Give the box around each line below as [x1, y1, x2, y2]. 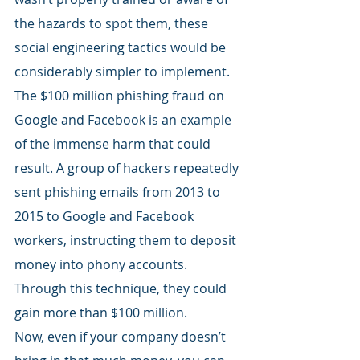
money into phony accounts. [14, 255, 190, 273]
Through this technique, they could [14, 279, 230, 297]
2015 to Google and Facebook [14, 207, 197, 225]
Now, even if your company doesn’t [14, 327, 229, 346]
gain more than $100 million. [14, 303, 187, 321]
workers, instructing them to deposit [14, 231, 239, 249]
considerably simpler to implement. [14, 62, 233, 80]
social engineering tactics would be [14, 38, 229, 56]
